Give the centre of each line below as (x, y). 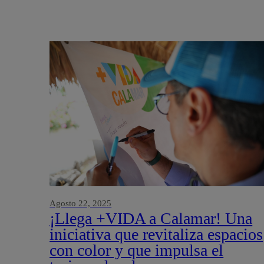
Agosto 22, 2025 (81, 203)
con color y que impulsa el (137, 250)
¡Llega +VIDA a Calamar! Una (151, 218)
